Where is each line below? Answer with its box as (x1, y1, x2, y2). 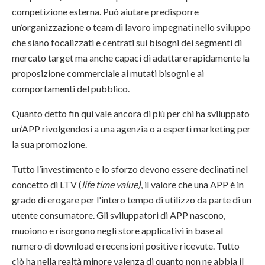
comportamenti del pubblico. (12, 83, 130, 95)
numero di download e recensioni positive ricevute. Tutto (12, 240, 240, 252)
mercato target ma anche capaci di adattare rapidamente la (12, 52, 250, 64)
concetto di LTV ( (12, 179, 82, 190)
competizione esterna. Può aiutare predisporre (12, 6, 199, 18)
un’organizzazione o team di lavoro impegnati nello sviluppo (12, 21, 251, 33)
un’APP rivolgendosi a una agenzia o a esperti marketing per (12, 123, 251, 135)
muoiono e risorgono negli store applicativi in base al (12, 225, 223, 237)
